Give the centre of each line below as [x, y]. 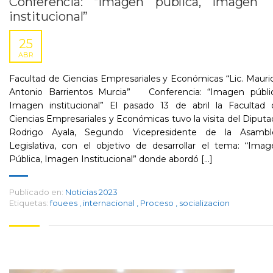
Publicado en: [36, 192]
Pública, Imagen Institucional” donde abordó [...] [111, 159]
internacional [110, 203]
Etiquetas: [29, 203]
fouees [65, 203]
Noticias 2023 [91, 192]
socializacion [204, 203]
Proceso [158, 203]
